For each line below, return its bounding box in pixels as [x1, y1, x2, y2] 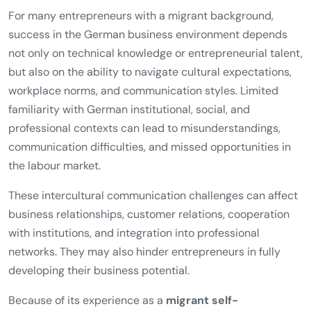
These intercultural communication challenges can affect [8, 188, 298, 203]
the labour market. [8, 158, 101, 174]
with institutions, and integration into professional [8, 226, 260, 241]
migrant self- [166, 293, 238, 308]
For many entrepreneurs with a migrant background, [8, 8, 274, 24]
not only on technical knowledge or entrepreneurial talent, [8, 46, 303, 61]
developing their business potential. [8, 263, 190, 278]
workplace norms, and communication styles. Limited [8, 83, 278, 99]
